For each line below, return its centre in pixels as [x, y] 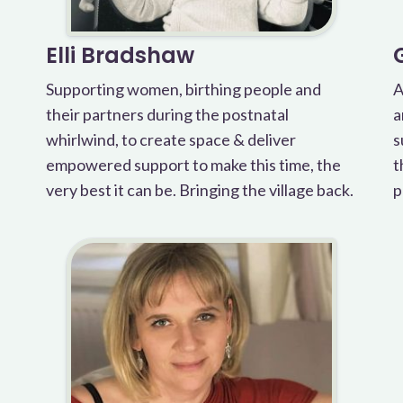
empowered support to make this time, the [193, 165]
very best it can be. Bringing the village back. [199, 190]
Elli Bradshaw [120, 55]
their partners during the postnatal [167, 114]
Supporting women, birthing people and [183, 89]
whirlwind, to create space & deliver [170, 139]
